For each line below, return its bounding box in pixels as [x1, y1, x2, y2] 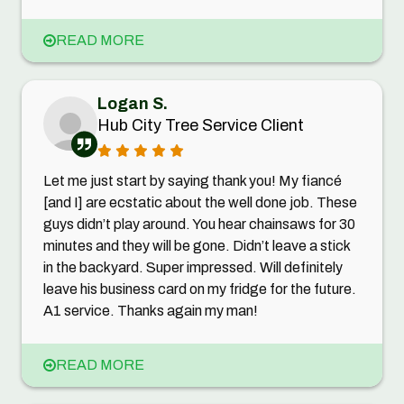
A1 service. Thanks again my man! [43, 303, 258, 319]
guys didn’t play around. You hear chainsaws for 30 [43, 216, 355, 233]
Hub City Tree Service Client [97, 116, 304, 135]
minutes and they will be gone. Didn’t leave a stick [43, 238, 350, 254]
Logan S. [97, 95, 168, 114]
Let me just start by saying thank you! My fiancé [43, 173, 342, 189]
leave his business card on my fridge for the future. [43, 281, 356, 298]
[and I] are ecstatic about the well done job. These [43, 195, 357, 211]
